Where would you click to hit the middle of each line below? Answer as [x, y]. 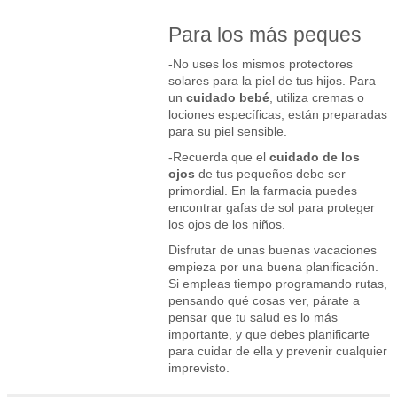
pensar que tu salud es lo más [253, 317]
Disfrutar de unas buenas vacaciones [272, 249]
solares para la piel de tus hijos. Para [272, 80]
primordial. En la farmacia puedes [263, 190]
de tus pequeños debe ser [270, 173]
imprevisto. [199, 367]
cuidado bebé [228, 97]
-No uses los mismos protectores [261, 63]
